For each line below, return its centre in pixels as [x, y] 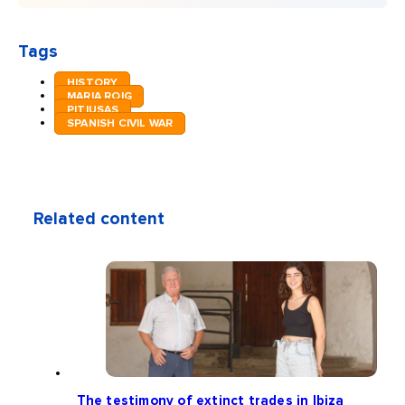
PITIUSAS [93, 110]
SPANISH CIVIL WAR [120, 124]
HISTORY [92, 83]
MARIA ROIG [99, 97]
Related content [99, 220]
